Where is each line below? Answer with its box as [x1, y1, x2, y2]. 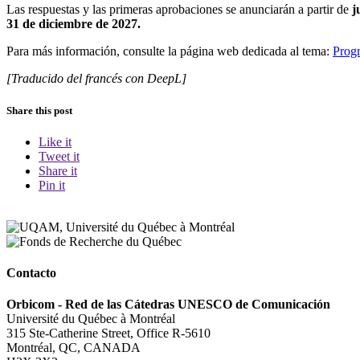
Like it [39, 134, 72, 149]
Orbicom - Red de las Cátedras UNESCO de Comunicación [6, 297, 330, 312]
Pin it [39, 178, 65, 192]
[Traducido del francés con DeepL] [6, 72, 186, 86]
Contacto [6, 266, 56, 280]
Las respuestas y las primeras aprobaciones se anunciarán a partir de [6, 2, 352, 17]
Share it [39, 163, 77, 178]
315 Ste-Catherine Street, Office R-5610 [6, 326, 211, 341]
